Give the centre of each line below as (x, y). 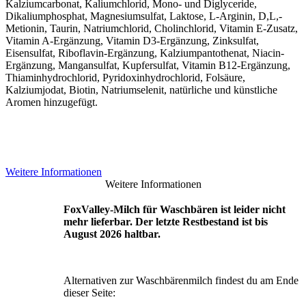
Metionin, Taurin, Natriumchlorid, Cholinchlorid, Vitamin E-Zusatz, (152, 28)
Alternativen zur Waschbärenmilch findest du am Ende (181, 280)
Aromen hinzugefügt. (52, 102)
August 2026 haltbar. (112, 234)
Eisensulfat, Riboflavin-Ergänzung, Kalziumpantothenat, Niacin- (145, 53)
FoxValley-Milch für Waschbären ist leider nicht (175, 209)
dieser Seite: (89, 292)
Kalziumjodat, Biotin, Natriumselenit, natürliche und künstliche (141, 89)
